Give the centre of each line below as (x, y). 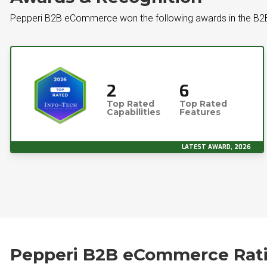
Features (200, 112)
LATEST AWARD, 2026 (216, 147)
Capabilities (133, 112)
